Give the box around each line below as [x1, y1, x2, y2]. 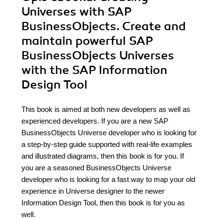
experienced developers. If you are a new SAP [21, 117, 168, 125]
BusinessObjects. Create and [21, 19, 186, 34]
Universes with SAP [21, 4, 131, 19]
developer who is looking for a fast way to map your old [21, 175, 195, 183]
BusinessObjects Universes [21, 48, 174, 63]
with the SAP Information [21, 63, 167, 77]
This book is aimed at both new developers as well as [21, 105, 190, 113]
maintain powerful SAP [21, 34, 153, 48]
